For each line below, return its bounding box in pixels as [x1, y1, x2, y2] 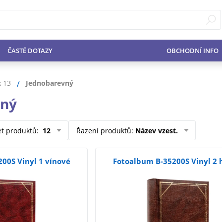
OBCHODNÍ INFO [166, 46, 219, 55]
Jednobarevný [26, 78, 73, 88]
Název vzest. [135, 125, 178, 135]
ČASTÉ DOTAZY [7, 46, 53, 55]
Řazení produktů [76, 125, 131, 135]
